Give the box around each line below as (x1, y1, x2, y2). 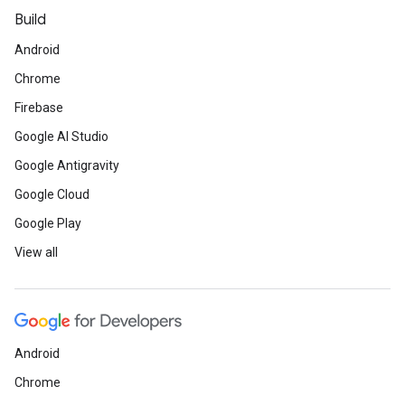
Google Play (14, 216, 81, 231)
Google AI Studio (14, 129, 108, 144)
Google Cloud (14, 187, 89, 202)
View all (14, 245, 58, 259)
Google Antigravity (14, 158, 119, 173)
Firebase (14, 100, 63, 115)
